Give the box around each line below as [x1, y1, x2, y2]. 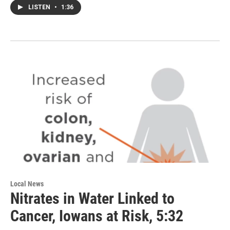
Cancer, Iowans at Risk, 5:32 [10, 206, 183, 225]
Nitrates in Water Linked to [10, 189, 175, 207]
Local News [10, 179, 44, 188]
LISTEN [28, 4, 52, 11]
